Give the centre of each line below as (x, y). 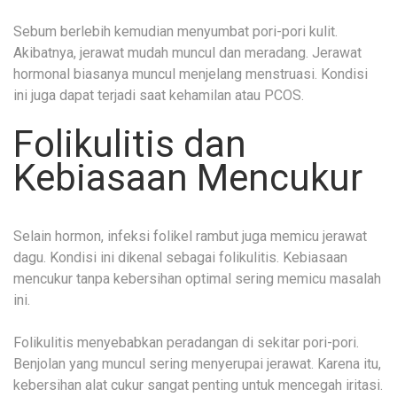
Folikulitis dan (130, 144)
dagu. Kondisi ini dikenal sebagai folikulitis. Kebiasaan (180, 257)
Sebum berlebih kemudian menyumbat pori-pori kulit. (175, 31)
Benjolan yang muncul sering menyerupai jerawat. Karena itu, (197, 363)
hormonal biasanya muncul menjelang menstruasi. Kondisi (191, 74)
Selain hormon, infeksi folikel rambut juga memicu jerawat (190, 236)
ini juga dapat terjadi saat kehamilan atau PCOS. (159, 95)
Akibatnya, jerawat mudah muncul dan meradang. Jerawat (187, 52)
